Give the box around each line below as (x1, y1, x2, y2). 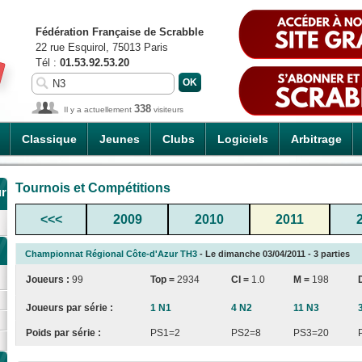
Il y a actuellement (64, 105, 134, 114)
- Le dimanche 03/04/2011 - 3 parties (197, 248, 350, 259)
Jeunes (99, 133, 140, 145)
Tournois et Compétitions (15, 180, 170, 195)
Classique (22, 133, 77, 145)
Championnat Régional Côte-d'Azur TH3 (25, 248, 197, 259)
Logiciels (217, 133, 268, 145)
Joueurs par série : (26, 301, 113, 314)
